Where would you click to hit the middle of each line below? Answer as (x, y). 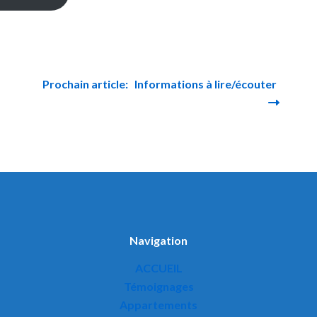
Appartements (158, 305)
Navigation (158, 240)
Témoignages (158, 286)
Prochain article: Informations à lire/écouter (162, 84)
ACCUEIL (158, 268)
